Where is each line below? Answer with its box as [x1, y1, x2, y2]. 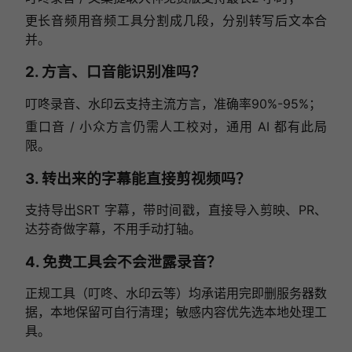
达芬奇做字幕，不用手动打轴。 [24, 221, 201, 237]
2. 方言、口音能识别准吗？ [24, 63, 206, 82]
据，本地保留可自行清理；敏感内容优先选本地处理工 [24, 304, 328, 321]
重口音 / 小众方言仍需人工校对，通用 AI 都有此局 [24, 119, 328, 134]
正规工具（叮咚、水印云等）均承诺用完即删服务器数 [24, 285, 328, 302]
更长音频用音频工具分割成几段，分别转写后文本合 [24, 12, 328, 28]
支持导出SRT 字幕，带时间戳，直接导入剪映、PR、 [24, 202, 328, 218]
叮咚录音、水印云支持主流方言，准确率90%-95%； [24, 96, 321, 112]
